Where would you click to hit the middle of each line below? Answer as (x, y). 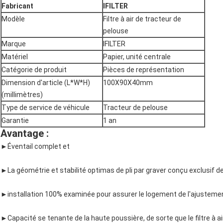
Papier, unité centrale (137, 57)
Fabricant (17, 6)
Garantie (15, 121)
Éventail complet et (39, 147)
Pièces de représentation (144, 70)
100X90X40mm (128, 83)
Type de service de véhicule (46, 108)
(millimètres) (22, 95)
